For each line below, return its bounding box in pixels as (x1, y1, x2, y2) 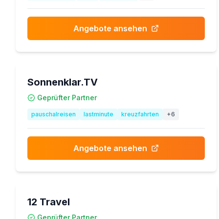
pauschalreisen (31, 110, 76, 118)
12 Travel (27, 196, 70, 208)
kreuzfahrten (121, 110, 159, 118)
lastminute (84, 110, 113, 118)
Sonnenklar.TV (27, 76, 98, 88)
